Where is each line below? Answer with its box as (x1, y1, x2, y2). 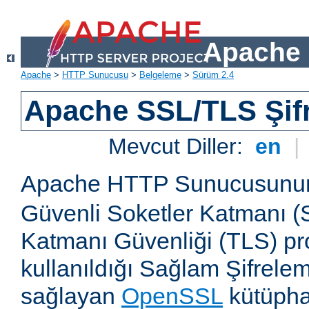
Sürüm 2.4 (192, 70, 234, 81)
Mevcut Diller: (108, 134, 250, 159)
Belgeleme (139, 70, 181, 81)
